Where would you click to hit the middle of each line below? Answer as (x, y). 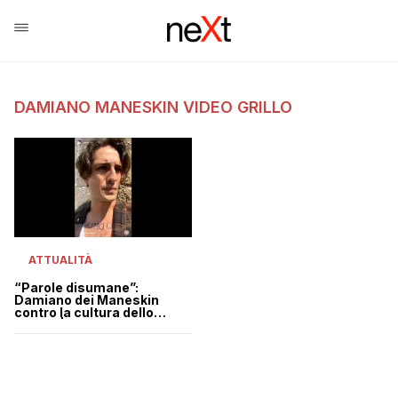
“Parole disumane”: (76, 288)
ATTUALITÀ (60, 260)
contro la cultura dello (84, 313)
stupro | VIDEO (61, 325)
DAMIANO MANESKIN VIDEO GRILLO (153, 107)
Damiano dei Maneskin (87, 300)
